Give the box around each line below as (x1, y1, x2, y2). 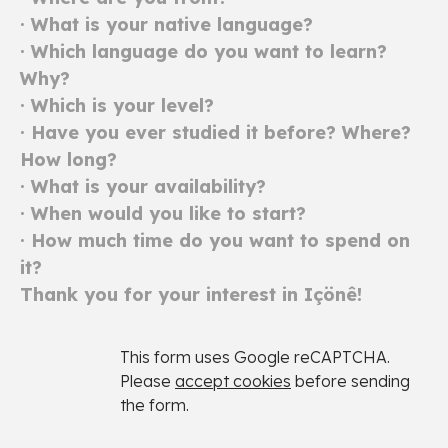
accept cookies (175, 370, 291, 391)
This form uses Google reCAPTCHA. (120, 346, 390, 367)
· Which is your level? (20, 93, 214, 117)
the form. (120, 394, 189, 415)
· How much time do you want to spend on (20, 228, 410, 252)
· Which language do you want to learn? (20, 39, 387, 63)
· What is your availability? (20, 174, 266, 198)
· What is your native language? (20, 12, 313, 36)
